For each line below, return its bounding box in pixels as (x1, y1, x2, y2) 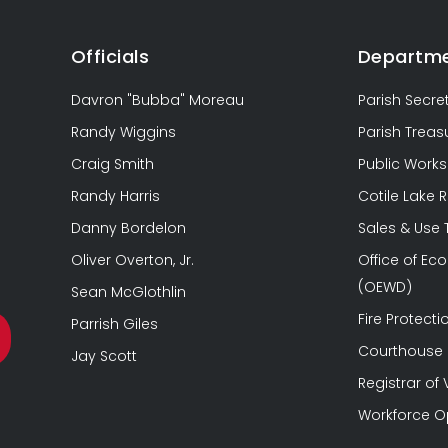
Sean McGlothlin (70, 281, 186, 302)
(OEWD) (357, 276, 412, 297)
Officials (70, 43, 150, 69)
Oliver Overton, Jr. (70, 249, 194, 270)
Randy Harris (70, 185, 160, 206)
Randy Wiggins (70, 121, 176, 142)
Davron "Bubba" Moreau (70, 89, 244, 110)
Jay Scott (70, 345, 137, 366)
